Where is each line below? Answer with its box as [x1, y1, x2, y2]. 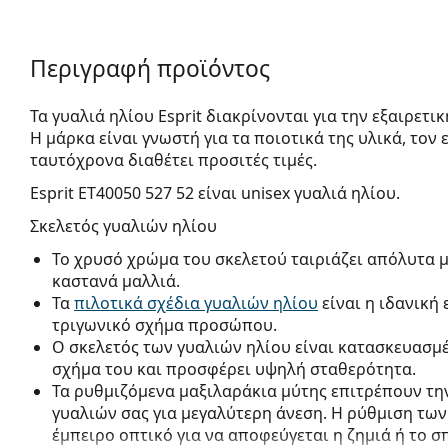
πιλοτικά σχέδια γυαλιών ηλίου [74, 291, 318, 314]
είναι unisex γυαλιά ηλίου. [194, 181, 400, 204]
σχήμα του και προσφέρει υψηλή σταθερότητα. [52, 357, 416, 380]
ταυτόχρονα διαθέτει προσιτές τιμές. [30, 148, 317, 171]
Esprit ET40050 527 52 [30, 181, 194, 204]
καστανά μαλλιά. [52, 269, 180, 292]
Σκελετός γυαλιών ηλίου [30, 214, 217, 237]
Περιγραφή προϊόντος [30, 52, 270, 84]
